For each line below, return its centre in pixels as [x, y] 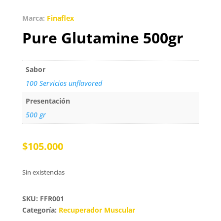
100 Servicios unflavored [64, 83]
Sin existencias [45, 172]
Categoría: [40, 210]
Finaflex [60, 18]
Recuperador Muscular [97, 210]
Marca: [34, 18]
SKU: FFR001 [43, 198]
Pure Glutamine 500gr [103, 37]
